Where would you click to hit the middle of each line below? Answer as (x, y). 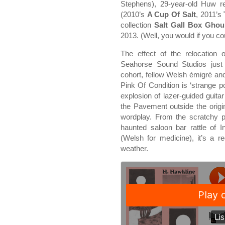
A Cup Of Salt (171, 14)
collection (138, 25)
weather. (134, 148)
